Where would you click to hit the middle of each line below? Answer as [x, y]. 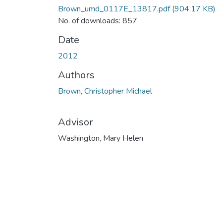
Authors [76, 75]
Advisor [76, 122]
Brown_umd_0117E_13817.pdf [114, 9]
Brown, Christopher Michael [105, 91]
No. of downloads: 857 [98, 21]
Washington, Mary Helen [101, 138]
